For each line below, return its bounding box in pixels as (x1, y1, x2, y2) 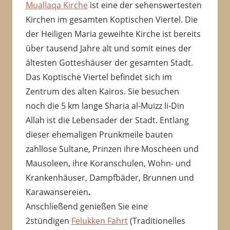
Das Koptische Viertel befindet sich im (25, 71, 172, 83)
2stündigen (25, 215, 71, 227)
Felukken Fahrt (71, 215, 128, 227)
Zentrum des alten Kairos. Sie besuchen (25, 86, 179, 98)
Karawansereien (25, 186, 88, 198)
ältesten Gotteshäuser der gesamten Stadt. (25, 57, 195, 69)
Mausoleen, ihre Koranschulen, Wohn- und (25, 158, 191, 169)
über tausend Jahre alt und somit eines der (25, 43, 191, 54)
